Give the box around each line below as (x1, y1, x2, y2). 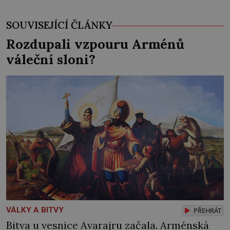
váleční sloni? (6, 50, 95, 68)
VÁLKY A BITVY (6, 205, 64, 215)
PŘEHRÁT (192, 206, 221, 216)
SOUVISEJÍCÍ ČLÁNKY (6, 18, 112, 31)
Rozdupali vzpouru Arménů (6, 35, 184, 52)
